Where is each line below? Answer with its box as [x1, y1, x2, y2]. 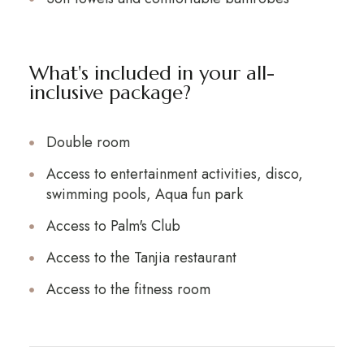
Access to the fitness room [45, 279, 210, 300]
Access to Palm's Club [45, 215, 180, 236]
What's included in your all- [28, 61, 275, 85]
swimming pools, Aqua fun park [45, 184, 243, 205]
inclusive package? [28, 80, 191, 105]
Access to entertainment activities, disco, [45, 163, 303, 184]
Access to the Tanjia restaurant [45, 247, 236, 268]
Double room [45, 132, 130, 153]
